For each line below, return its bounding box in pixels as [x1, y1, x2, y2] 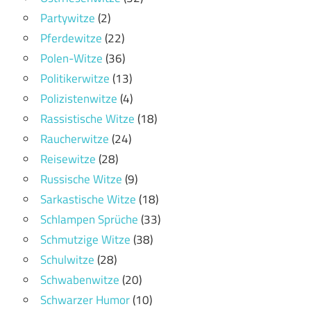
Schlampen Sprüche [40, 210, 138, 228]
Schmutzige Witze [40, 230, 131, 249]
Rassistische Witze [40, 109, 135, 128]
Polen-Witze [40, 49, 103, 67]
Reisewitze [40, 149, 96, 168]
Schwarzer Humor [40, 290, 130, 309]
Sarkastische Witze [40, 190, 136, 208]
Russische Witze [40, 169, 122, 188]
